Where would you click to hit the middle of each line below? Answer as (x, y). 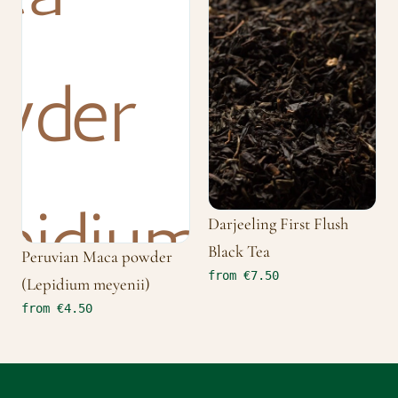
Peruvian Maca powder (97, 256)
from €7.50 (243, 275)
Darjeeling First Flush (278, 223)
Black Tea (239, 251)
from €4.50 (57, 308)
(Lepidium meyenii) (86, 284)
